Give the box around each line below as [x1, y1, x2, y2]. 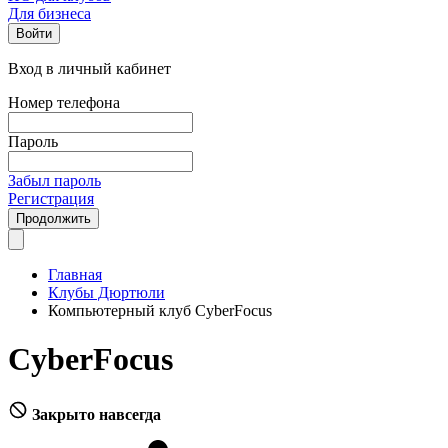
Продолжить [16, 211, 91, 226]
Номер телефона [8, 94, 120, 111]
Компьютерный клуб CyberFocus [48, 302, 272, 319]
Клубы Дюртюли [48, 284, 165, 301]
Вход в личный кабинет [8, 60, 171, 77]
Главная [48, 266, 102, 283]
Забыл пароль [8, 172, 101, 189]
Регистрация [8, 190, 94, 207]
